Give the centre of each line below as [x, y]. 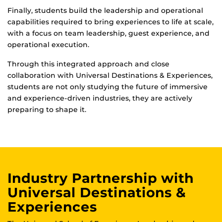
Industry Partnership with [101, 178]
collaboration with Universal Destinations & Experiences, [110, 76]
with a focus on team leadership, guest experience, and [109, 33]
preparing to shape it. [47, 110]
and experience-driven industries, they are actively [100, 98]
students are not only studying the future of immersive [108, 87]
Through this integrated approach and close [88, 64]
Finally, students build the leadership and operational [105, 11]
